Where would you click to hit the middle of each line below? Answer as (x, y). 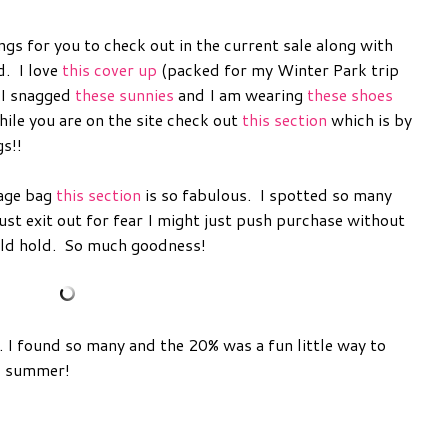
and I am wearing (240, 94)
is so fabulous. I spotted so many (266, 194)
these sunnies (124, 94)
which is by (369, 119)
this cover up (109, 69)
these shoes (350, 94)
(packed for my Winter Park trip (278, 69)
